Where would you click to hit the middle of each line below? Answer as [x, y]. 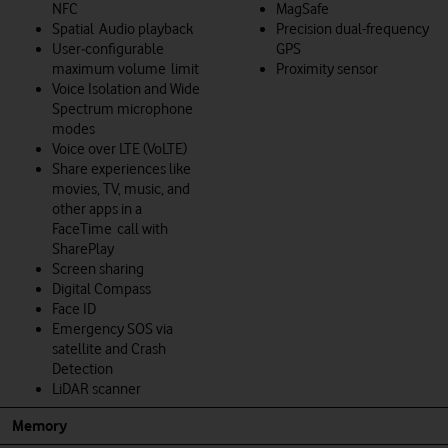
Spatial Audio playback [122, 28]
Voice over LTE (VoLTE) [119, 148]
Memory [39, 425]
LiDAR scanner [96, 388]
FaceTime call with [110, 228]
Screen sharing [98, 268]
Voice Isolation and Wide [126, 88]
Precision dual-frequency [352, 28]
